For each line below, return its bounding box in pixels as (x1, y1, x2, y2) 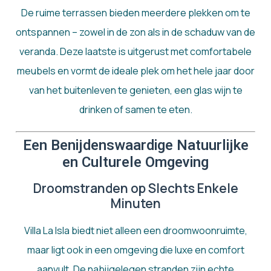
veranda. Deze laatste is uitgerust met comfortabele (19, 45, 252, 59)
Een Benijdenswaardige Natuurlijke (22, 135, 249, 157)
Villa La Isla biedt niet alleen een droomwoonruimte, (24, 224, 247, 238)
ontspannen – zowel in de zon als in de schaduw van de (16, 25, 255, 39)
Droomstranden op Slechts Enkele (33, 180, 238, 197)
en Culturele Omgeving (62, 152, 209, 174)
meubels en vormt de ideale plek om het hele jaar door (16, 64, 255, 78)
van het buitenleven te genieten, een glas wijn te (28, 83, 243, 97)
